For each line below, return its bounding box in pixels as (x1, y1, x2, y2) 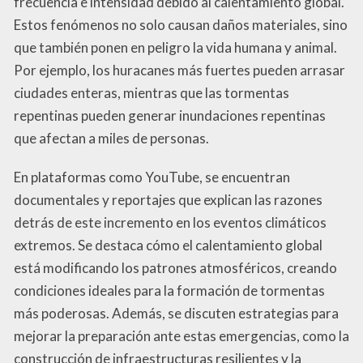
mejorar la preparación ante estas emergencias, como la (14, 327, 349, 344)
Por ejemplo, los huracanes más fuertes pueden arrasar (14, 61, 345, 79)
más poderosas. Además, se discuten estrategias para (14, 304, 339, 322)
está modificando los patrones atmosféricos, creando (14, 258, 337, 276)
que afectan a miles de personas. (14, 129, 209, 147)
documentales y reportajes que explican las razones (14, 190, 322, 208)
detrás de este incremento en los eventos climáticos (14, 213, 327, 231)
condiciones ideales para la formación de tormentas (14, 281, 325, 299)
